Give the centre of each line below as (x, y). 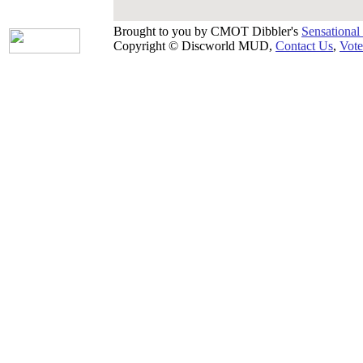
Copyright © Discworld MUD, (194, 46)
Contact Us (304, 46)
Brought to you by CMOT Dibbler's (207, 31)
